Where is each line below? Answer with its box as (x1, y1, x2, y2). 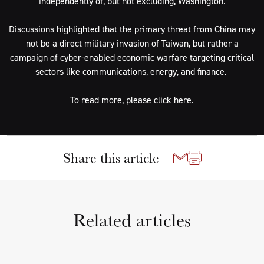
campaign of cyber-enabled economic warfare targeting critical (10, 51, 254, 63)
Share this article (62, 148, 159, 167)
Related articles (73, 207, 191, 232)
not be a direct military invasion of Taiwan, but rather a (25, 37, 239, 49)
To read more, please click (70, 94, 174, 105)
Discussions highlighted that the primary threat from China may (9, 23, 255, 35)
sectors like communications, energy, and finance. (35, 65, 229, 77)
